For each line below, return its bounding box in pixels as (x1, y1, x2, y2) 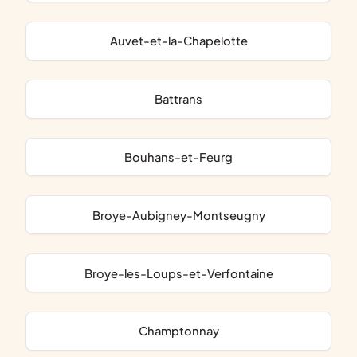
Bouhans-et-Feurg (132, 149, 233, 164)
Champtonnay (147, 324, 219, 339)
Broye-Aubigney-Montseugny (100, 207, 265, 222)
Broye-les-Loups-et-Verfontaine (92, 265, 273, 280)
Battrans (163, 92, 202, 107)
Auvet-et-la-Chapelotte (117, 33, 248, 49)
